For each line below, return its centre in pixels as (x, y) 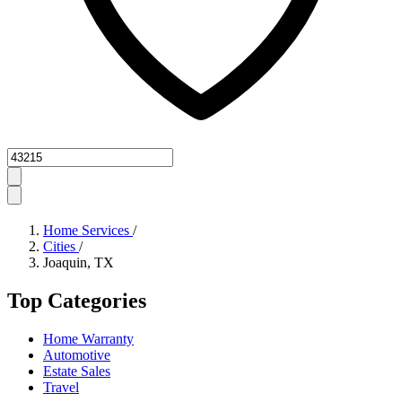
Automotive (77, 355)
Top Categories (77, 301)
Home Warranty (88, 339)
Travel (61, 388)
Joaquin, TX (79, 263)
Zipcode (30, 155)
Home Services (88, 231)
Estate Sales (77, 371)
